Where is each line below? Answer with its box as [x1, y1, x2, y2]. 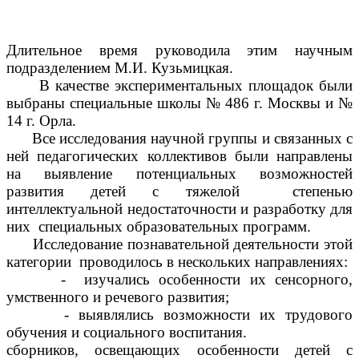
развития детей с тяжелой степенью [6, 183, 353, 200]
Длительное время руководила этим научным [6, 42, 353, 59]
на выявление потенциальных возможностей [6, 165, 353, 183]
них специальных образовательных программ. [6, 218, 311, 236]
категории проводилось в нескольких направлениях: [6, 253, 348, 271]
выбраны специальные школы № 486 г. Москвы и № [6, 95, 353, 112]
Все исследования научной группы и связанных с [6, 130, 353, 147]
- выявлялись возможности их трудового [6, 306, 353, 324]
